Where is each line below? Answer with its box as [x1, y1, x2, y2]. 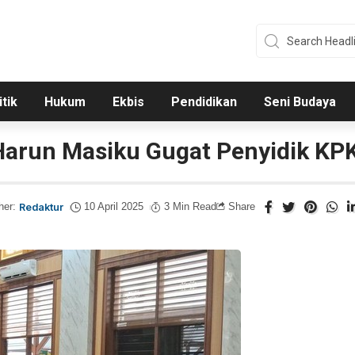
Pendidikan [170, 94, 237, 110]
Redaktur [19, 201, 64, 214]
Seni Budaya [263, 94, 336, 110]
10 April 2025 [84, 201, 144, 213]
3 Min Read [164, 201, 217, 213]
